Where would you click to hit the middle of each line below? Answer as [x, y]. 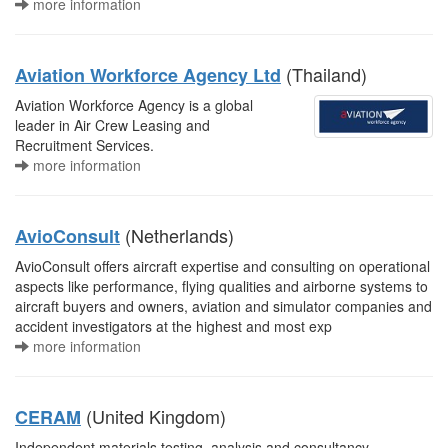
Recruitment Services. [84, 145]
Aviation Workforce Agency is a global [134, 105]
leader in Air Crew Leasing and [112, 125]
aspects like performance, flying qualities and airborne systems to [221, 286]
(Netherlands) [177, 235]
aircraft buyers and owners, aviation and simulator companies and [223, 306]
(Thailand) [324, 74]
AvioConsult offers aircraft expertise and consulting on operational [222, 266]
